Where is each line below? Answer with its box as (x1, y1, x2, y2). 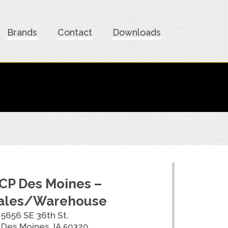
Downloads (112, 27, 161, 38)
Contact (57, 27, 92, 38)
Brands (7, 27, 38, 38)
